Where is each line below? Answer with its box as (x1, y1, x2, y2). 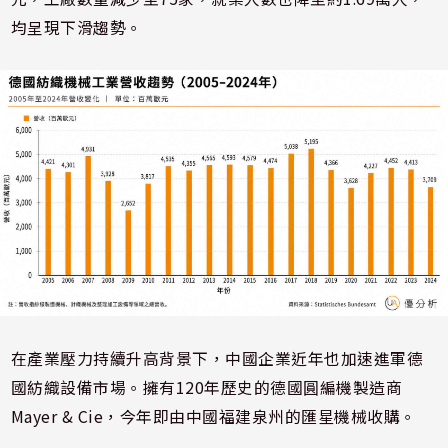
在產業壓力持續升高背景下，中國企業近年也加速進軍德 (10, 346, 424, 370)
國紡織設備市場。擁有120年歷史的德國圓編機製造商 (10, 375, 403, 399)
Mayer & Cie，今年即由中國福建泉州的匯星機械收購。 (10, 404, 417, 428)
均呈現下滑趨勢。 (10, 15, 143, 39)
